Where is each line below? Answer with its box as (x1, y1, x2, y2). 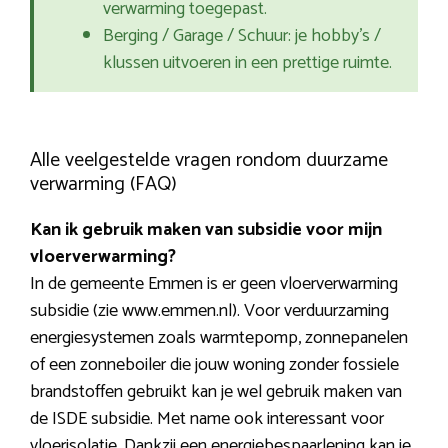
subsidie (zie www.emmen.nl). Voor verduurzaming (30, 296, 389, 327)
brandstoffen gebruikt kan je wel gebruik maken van (30, 377, 402, 408)
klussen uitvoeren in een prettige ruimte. (103, 48, 392, 79)
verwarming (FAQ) (30, 168, 177, 202)
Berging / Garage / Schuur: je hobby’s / (103, 21, 381, 52)
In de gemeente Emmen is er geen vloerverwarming (30, 269, 398, 300)
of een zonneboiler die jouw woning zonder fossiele (30, 350, 399, 381)
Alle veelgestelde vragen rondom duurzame (30, 144, 388, 178)
